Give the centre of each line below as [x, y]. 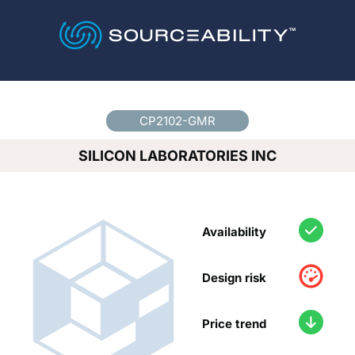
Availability [234, 231]
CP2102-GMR [177, 121]
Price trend [234, 323]
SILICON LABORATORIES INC [177, 156]
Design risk [234, 277]
